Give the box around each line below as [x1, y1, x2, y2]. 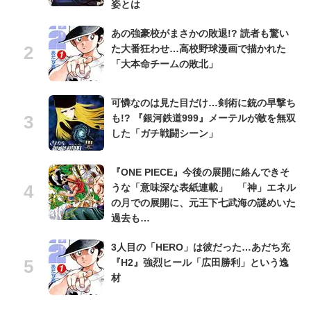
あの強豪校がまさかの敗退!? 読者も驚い [111, 28, 289, 40]
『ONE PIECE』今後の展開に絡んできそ [111, 167, 289, 178]
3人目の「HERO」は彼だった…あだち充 [111, 242, 290, 253]
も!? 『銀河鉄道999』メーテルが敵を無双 [111, 112, 296, 124]
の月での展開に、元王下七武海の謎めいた [111, 197, 296, 209]
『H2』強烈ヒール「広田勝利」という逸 [111, 257, 289, 269]
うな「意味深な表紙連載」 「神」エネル [111, 182, 296, 194]
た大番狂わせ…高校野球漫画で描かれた [111, 43, 286, 55]
